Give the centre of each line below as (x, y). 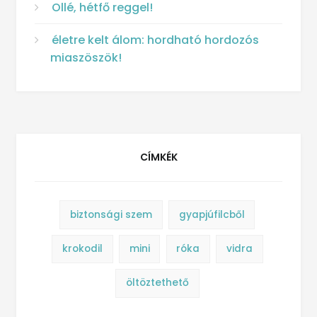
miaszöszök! (86, 57)
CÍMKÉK (158, 157)
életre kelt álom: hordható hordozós (156, 40)
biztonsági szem (111, 214)
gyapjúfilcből (212, 214)
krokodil (82, 248)
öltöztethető (157, 283)
